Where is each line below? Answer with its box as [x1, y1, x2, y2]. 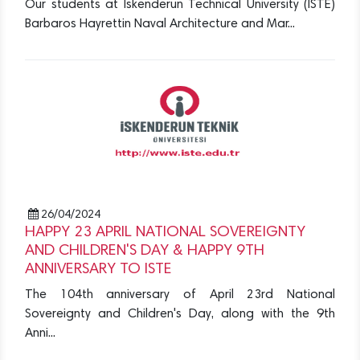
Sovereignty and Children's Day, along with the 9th [25, 308, 335, 321]
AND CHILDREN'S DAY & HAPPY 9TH [25, 243, 264, 260]
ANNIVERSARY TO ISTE [25, 262, 172, 278]
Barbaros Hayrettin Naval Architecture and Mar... [25, 18, 295, 31]
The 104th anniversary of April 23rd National [25, 288, 335, 302]
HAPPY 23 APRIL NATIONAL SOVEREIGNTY [25, 225, 305, 241]
